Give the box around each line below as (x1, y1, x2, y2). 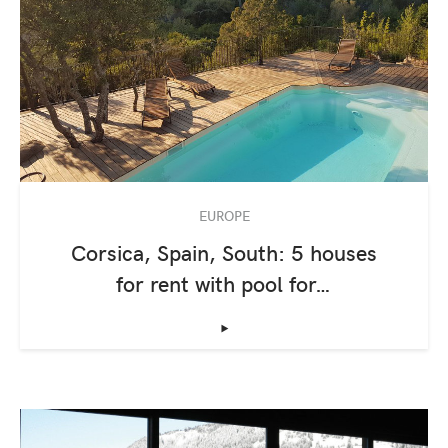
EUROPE (198, 204, 250, 225)
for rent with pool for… (116, 267, 332, 298)
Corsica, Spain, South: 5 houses (70, 236, 377, 267)
